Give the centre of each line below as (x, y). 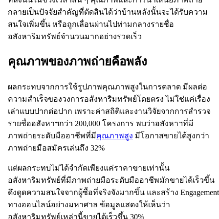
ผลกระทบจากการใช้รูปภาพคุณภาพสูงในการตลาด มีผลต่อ (108, 87)
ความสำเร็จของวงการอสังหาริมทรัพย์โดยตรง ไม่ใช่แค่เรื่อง (109, 99)
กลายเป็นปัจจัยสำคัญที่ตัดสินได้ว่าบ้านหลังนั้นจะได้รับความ (108, 12)
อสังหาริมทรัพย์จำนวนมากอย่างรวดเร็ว (75, 36)
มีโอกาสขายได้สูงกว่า (171, 136)
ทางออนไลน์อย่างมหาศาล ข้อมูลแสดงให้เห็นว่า (89, 205)
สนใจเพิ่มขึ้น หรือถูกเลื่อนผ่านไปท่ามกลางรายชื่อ (91, 24)
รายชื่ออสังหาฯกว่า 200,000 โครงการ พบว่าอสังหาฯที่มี (101, 124)
